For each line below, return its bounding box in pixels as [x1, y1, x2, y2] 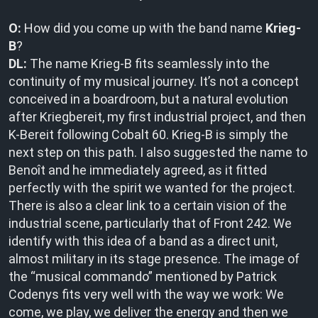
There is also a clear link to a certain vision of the [9, 198, 287, 213]
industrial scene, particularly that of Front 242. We [9, 216, 292, 231]
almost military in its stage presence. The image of [9, 251, 300, 266]
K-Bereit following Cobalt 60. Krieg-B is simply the [9, 127, 288, 142]
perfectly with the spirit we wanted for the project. [9, 180, 295, 195]
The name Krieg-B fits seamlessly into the [27, 56, 270, 71]
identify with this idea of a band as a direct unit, [9, 234, 278, 248]
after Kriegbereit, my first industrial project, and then [9, 109, 306, 124]
